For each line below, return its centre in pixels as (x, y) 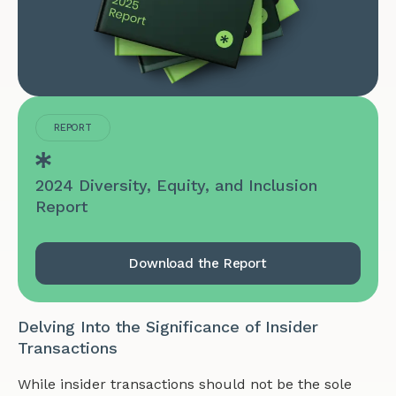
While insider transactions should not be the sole (185, 385)
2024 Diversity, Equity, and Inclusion (176, 186)
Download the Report (198, 263)
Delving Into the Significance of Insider (168, 327)
